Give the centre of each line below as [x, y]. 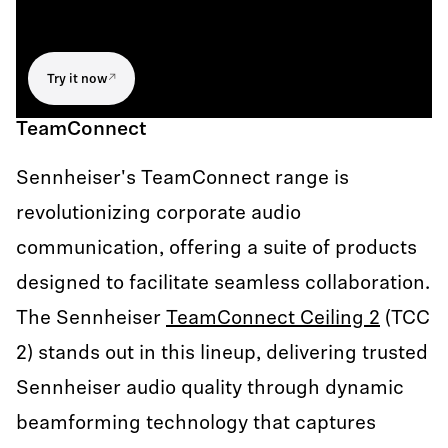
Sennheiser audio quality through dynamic [210, 389]
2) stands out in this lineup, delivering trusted [222, 354]
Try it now [77, 79]
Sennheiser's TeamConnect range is [182, 179]
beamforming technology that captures [196, 424]
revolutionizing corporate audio [158, 214]
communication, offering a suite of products [216, 249]
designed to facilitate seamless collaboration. [223, 284]
